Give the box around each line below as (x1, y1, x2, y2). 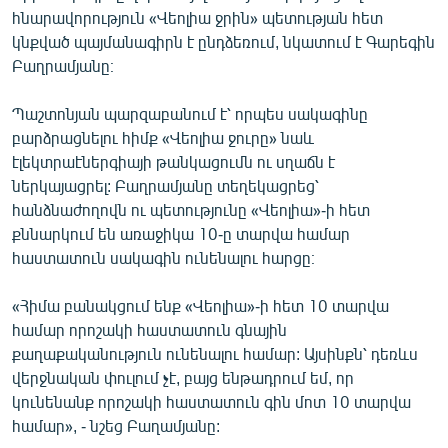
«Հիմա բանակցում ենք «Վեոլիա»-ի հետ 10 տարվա (12, 295, 389, 315)
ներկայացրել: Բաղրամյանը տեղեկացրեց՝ (12, 175, 319, 195)
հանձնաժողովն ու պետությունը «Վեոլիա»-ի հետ (12, 199, 370, 219)
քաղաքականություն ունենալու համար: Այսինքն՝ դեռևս (12, 343, 418, 363)
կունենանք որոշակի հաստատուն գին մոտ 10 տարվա (12, 391, 411, 411)
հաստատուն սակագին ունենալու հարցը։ (12, 247, 315, 267)
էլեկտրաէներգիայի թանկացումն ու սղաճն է (12, 151, 335, 171)
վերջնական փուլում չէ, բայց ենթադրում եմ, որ (12, 367, 354, 387)
